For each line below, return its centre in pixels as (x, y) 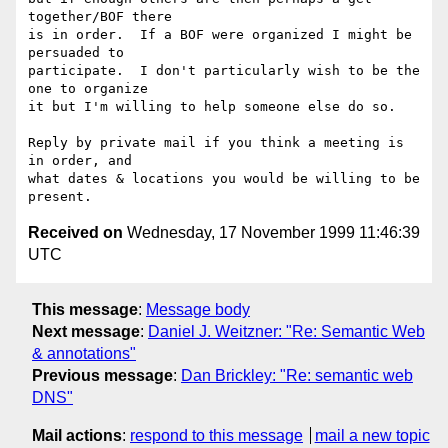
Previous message (102, 375)
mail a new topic (372, 435)
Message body (198, 309)
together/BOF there (100, 17)
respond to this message (216, 435)
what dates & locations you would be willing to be (224, 179)
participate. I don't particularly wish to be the (224, 71)
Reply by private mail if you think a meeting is (216, 143)
